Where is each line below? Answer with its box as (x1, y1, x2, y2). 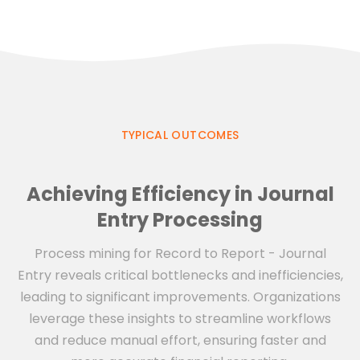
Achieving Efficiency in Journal (26, 181, 334, 208)
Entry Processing (97, 207, 263, 234)
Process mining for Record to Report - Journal (34, 244, 326, 264)
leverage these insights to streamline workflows (29, 309, 331, 329)
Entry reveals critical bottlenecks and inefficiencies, (17, 266, 343, 285)
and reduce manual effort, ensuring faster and (34, 331, 326, 350)
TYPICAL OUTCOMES (121, 127, 239, 144)
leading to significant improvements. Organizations (19, 288, 341, 307)
